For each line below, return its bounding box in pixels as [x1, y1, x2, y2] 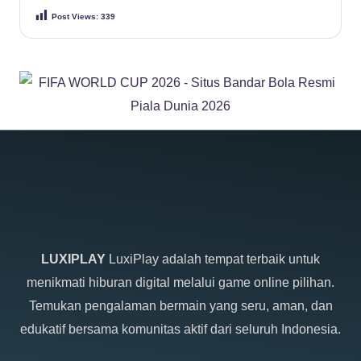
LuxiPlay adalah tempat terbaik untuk [106, 252, 320, 267]
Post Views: [52, 12, 98, 22]
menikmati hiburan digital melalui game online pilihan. [27, 276, 334, 290]
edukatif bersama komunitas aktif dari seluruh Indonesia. [20, 322, 341, 337]
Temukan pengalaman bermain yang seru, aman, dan [28, 299, 333, 313]
